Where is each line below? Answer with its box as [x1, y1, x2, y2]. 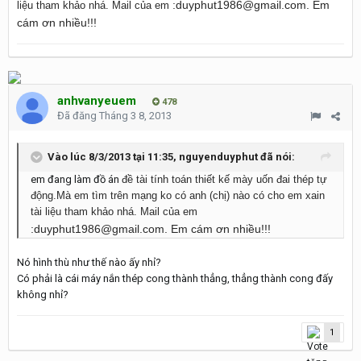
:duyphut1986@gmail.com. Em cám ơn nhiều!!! [31, 222, 271, 235]
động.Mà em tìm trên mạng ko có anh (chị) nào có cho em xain [31, 189, 325, 201]
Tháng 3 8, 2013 [99, 110, 172, 122]
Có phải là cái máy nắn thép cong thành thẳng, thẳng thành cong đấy [17, 272, 333, 284]
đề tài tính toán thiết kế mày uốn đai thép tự [122, 173, 327, 185]
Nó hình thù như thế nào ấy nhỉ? [17, 256, 161, 268]
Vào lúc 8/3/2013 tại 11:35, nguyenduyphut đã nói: [48, 150, 295, 163]
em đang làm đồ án [31, 173, 122, 185]
